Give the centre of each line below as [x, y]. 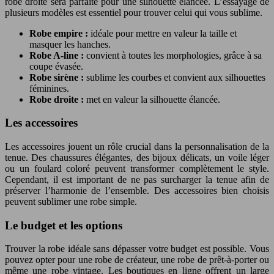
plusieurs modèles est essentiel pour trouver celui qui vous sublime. [134, 12]
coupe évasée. [56, 66]
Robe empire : [60, 33]
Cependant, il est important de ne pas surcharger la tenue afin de [137, 180]
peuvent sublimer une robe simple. [71, 202]
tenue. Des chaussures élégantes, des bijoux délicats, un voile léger [137, 157]
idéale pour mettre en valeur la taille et [164, 33]
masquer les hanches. [70, 44]
